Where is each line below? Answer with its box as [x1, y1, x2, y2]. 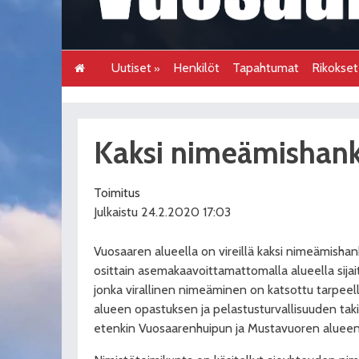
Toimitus [94, 184, 140, 200]
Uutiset [111, 59, 152, 75]
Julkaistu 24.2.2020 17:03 [94, 204, 231, 220]
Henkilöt [173, 59, 220, 75]
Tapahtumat [232, 59, 300, 75]
